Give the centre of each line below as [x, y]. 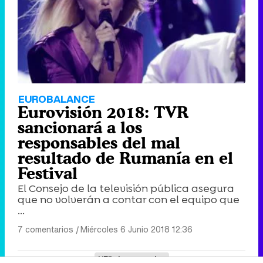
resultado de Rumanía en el [125, 158]
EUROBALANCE [57, 99]
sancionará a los [80, 127]
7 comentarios [45, 229]
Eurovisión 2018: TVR [103, 112]
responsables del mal [99, 142]
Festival [48, 173]
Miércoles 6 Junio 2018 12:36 [136, 229]
